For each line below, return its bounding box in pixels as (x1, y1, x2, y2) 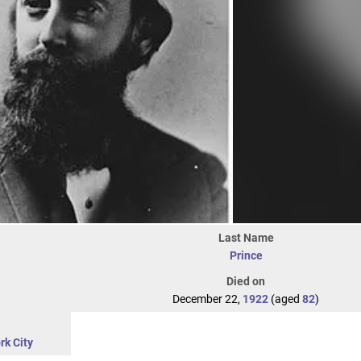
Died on (226, 275, 265, 288)
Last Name (218, 231, 274, 244)
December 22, (172, 293, 243, 305)
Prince (229, 249, 263, 262)
